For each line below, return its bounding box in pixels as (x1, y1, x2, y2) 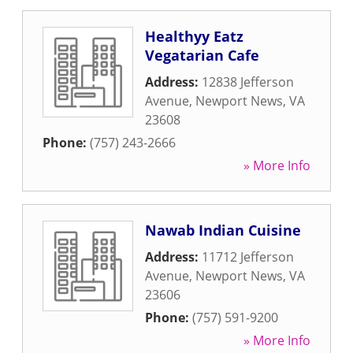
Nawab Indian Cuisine (145, 221, 301, 240)
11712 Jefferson (202, 248, 294, 266)
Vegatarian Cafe (145, 46, 259, 65)
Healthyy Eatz (145, 27, 243, 46)
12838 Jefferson (202, 73, 294, 91)
